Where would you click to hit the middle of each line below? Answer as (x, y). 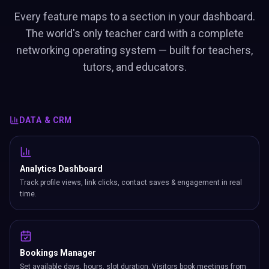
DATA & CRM (46, 120)
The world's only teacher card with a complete (134, 33)
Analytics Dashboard (61, 169)
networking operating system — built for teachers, (134, 50)
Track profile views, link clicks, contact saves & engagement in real (131, 183)
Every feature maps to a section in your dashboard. (134, 17)
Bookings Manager (58, 253)
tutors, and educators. (134, 67)
